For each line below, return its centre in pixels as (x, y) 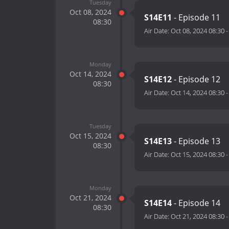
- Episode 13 (197, 141)
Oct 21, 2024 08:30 (198, 216)
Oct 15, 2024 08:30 (198, 155)
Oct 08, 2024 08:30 (198, 31)
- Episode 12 (197, 79)
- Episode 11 (197, 18)
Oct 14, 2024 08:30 (198, 93)
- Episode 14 (197, 203)
